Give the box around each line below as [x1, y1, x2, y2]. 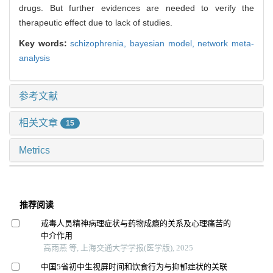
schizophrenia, [70, 38, 130, 48]
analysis [19, 52, 50, 63]
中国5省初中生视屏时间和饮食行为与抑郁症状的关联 [40, 261, 227, 271]
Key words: [19, 38, 71, 48]
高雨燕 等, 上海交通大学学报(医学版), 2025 [43, 243, 193, 253]
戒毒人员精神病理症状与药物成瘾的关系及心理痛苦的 [40, 219, 231, 229]
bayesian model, [130, 38, 198, 48]
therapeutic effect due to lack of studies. [19, 17, 172, 27]
